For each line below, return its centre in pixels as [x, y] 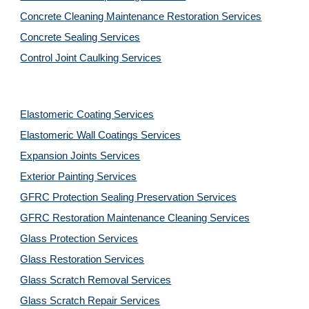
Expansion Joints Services [80, 156]
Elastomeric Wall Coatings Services [101, 135]
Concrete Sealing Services [80, 37]
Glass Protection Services [79, 239]
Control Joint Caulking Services [91, 58]
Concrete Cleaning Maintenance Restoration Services [141, 17]
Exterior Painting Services [79, 177]
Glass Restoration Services [82, 259]
